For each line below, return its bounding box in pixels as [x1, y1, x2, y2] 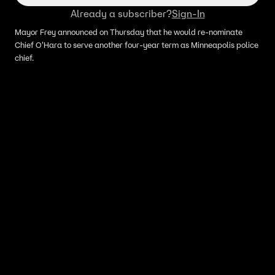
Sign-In [171, 7, 205, 20]
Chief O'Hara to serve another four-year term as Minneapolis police [15, 40, 258, 50]
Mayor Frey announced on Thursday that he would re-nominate [15, 27, 242, 37]
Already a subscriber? [70, 7, 172, 20]
